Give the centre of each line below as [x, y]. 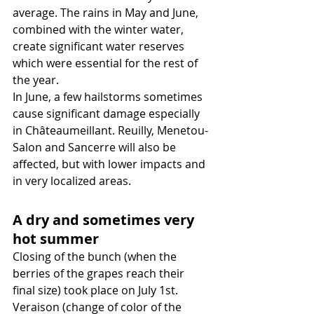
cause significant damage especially [108, 114]
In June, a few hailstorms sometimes [109, 97]
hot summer [56, 239]
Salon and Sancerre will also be [96, 148]
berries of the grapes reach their [100, 274]
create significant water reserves [100, 47]
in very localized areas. [72, 181]
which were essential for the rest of [107, 63]
